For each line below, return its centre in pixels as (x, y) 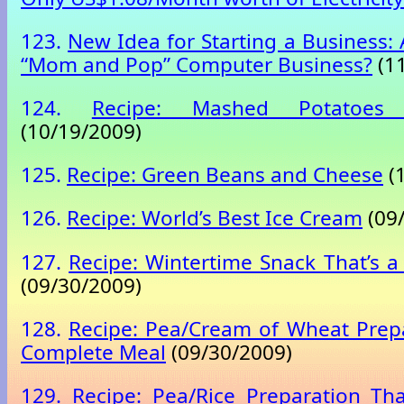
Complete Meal (93, 352)
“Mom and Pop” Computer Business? (197, 65)
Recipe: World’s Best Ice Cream (215, 218)
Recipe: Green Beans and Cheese (225, 175)
